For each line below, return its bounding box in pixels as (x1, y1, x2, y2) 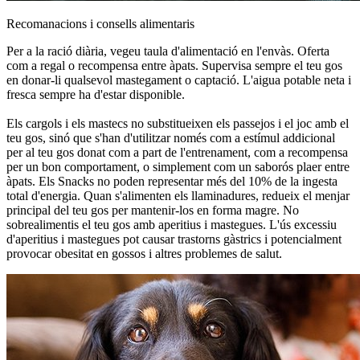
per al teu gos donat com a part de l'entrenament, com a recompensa (6, 145, 348, 159)
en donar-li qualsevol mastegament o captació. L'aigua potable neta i (6, 72, 351, 87)
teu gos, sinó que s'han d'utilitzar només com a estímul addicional (6, 130, 335, 145)
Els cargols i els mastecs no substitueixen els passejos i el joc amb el (6, 116, 349, 130)
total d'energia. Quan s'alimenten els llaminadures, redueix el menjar (6, 188, 350, 202)
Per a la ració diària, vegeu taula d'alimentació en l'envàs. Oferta (6, 43, 329, 58)
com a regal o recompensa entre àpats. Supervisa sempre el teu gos (6, 58, 342, 72)
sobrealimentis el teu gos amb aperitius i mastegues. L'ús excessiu (6, 217, 337, 231)
